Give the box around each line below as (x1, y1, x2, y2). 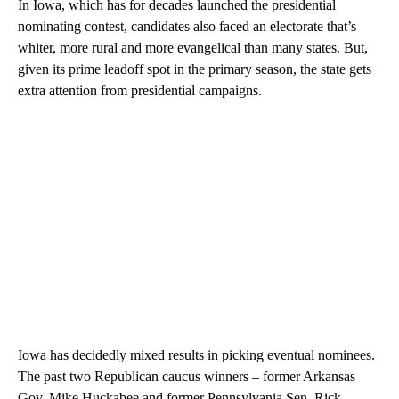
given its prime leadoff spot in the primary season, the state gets (18, 61, 371, 77)
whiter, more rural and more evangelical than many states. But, (18, 40, 368, 56)
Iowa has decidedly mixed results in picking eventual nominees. (18, 347, 375, 363)
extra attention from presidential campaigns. (18, 83, 262, 99)
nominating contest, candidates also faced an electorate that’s (18, 19, 356, 35)
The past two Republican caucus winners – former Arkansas (18, 369, 355, 385)
